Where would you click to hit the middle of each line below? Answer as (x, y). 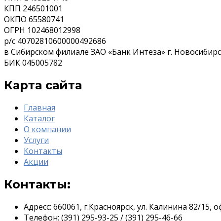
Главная (39, 107)
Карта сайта (43, 85)
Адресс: (37, 206)
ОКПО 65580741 (34, 19)
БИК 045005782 (33, 63)
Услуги (36, 140)
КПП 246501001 (33, 9)
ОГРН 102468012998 (42, 30)
